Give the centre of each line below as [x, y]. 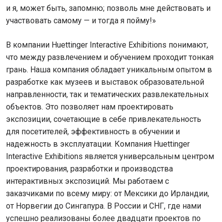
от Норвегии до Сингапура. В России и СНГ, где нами [104, 206]
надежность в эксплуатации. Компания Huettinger [98, 144]
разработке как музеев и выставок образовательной [105, 82]
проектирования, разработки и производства [89, 169]
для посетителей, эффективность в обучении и [93, 132]
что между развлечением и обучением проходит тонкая [110, 57]
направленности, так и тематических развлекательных [107, 94]
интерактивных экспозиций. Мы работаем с [87, 181]
